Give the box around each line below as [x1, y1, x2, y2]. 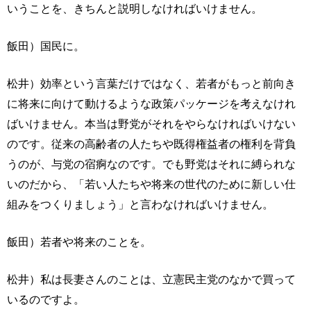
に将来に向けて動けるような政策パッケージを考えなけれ [7, 97, 296, 110]
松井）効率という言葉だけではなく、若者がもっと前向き [7, 77, 296, 90]
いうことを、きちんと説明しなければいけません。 [7, 2, 262, 15]
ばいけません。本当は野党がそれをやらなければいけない [7, 117, 296, 131]
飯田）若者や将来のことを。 [7, 235, 151, 249]
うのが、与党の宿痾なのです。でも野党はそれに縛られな [7, 158, 296, 171]
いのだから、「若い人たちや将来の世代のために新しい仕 [7, 178, 296, 191]
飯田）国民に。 [7, 40, 85, 53]
